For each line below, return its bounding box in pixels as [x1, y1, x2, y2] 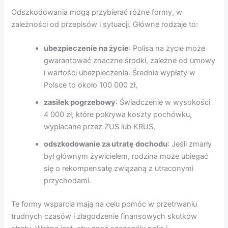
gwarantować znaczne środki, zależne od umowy [44, 56, 216, 66]
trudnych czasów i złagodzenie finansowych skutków [11, 212, 197, 221]
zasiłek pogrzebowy [44, 98, 116, 107]
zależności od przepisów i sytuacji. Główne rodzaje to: [11, 19, 198, 29]
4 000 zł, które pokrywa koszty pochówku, [44, 110, 192, 120]
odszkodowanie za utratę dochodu [44, 139, 168, 149]
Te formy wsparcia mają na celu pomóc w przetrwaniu [11, 199, 197, 209]
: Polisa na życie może [129, 44, 206, 53]
